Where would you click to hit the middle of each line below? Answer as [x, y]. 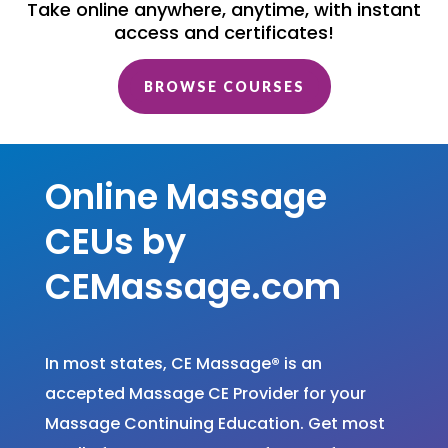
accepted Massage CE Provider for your [205, 394]
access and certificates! [224, 33]
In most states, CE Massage [157, 364]
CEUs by [115, 242]
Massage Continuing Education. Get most [214, 424]
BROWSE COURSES [224, 87]
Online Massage [185, 197]
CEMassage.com [192, 287]
